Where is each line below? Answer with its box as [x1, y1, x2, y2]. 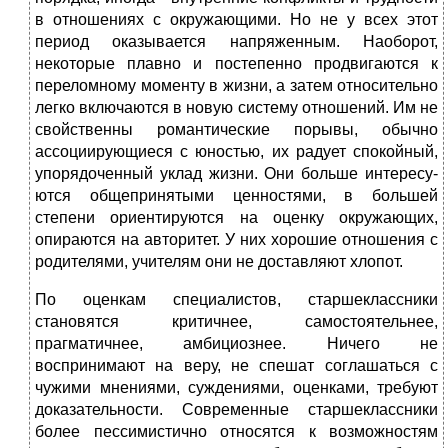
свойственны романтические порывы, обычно [35, 121, 438, 139]
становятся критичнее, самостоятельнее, [35, 313, 438, 331]
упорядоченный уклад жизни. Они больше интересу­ [35, 165, 438, 183]
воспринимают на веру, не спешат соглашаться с [35, 357, 438, 375]
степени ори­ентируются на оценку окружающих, [35, 209, 438, 227]
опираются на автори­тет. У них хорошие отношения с [35, 231, 438, 249]
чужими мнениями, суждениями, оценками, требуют [35, 379, 438, 397]
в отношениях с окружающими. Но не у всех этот [35, 11, 438, 29]
